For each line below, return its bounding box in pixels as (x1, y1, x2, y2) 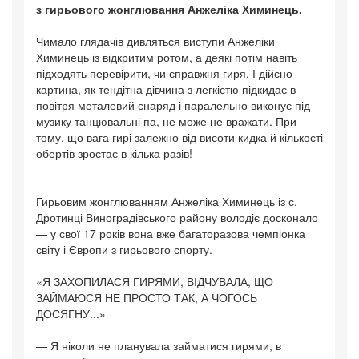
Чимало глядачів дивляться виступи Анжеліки (36, 33, 275, 50)
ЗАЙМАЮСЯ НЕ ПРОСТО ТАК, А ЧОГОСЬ (36, 289, 257, 306)
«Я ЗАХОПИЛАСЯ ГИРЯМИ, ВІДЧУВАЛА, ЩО (36, 273, 273, 290)
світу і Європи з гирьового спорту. (36, 241, 212, 258)
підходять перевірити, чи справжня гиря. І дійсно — (36, 65, 307, 82)
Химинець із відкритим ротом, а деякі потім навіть (36, 49, 297, 66)
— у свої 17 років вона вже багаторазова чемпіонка (36, 225, 305, 242)
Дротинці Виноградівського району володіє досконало (36, 209, 318, 226)
